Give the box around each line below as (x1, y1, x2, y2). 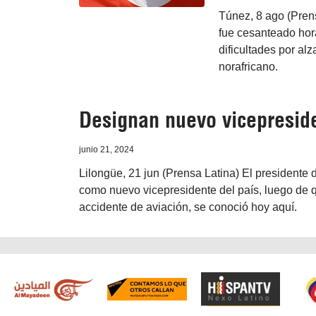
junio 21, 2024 (79, 145, 134, 155)
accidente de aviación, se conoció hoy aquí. (79, 201, 297, 214)
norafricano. (218, 61, 278, 73)
